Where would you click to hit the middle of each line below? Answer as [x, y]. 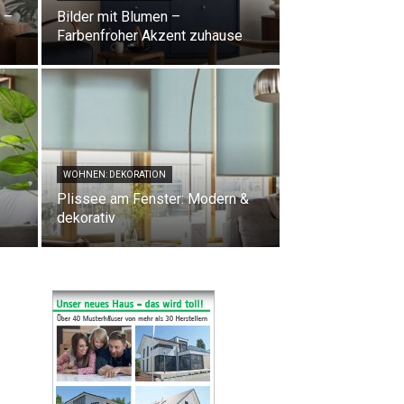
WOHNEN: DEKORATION [115, 174]
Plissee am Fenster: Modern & [153, 199]
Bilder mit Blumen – [119, 17]
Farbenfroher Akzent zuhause [150, 36]
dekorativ [86, 218]
